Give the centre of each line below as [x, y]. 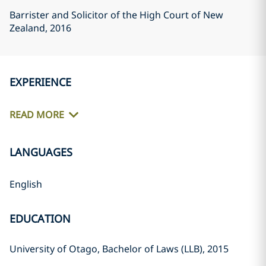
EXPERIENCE [40, 82]
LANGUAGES [41, 152]
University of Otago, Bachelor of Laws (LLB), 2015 [119, 249]
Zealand [27, 28]
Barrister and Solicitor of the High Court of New [116, 15]
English [26, 184]
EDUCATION [40, 218]
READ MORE [37, 115]
